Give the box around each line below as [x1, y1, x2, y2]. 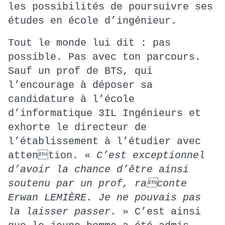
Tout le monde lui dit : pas [8, 37, 171, 49]
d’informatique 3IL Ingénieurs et [8, 107, 201, 119]
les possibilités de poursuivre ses [8, 1, 213, 13]
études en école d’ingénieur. [8, 15, 177, 27]
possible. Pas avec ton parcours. [8, 51, 201, 63]
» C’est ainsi [123, 206, 201, 217]
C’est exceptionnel [96, 150, 205, 161]
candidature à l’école [8, 93, 135, 105]
